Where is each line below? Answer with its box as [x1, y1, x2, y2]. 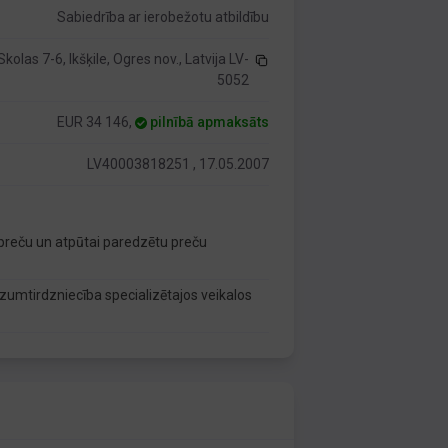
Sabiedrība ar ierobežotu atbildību [57, 9, 270, 25]
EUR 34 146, [57, 114, 136, 130]
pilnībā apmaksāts [150, 114, 270, 130]
